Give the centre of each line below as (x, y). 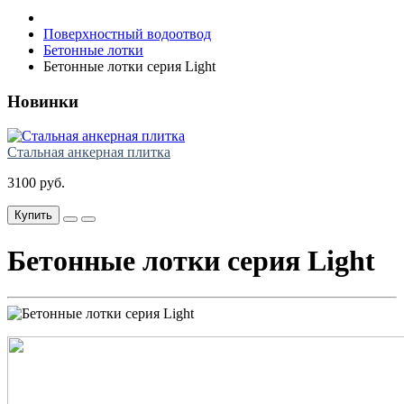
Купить (33, 216)
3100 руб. (36, 183)
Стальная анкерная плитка (89, 152)
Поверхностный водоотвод (127, 34)
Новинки (43, 101)
